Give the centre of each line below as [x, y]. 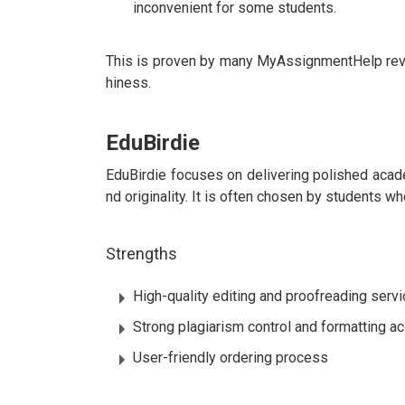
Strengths [141, 254]
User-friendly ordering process [231, 358]
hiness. [128, 83]
